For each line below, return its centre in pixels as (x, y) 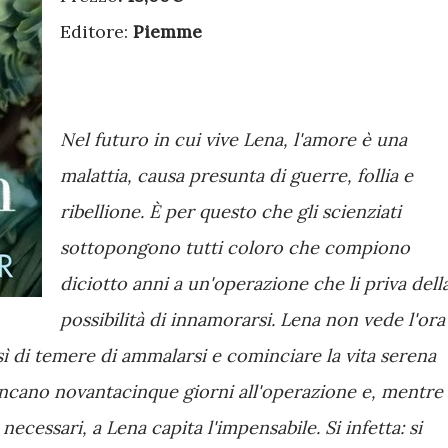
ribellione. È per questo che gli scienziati (230, 211)
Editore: (96, 31)
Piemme (167, 31)
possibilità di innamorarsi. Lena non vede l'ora (252, 319)
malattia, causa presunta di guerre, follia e (236, 175)
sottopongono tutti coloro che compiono (235, 247)
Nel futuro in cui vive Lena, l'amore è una (233, 139)
